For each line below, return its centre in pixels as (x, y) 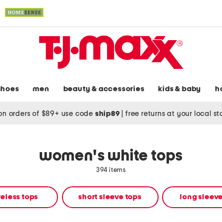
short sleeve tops (110, 197)
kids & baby (180, 89)
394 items (111, 170)
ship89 (108, 113)
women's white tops (111, 156)
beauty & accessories (104, 89)
